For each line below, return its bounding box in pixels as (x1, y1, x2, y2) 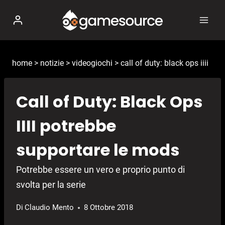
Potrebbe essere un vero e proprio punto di (16, 164, 185, 175)
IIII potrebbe (16, 115, 116, 138)
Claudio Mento (25, 203, 74, 212)
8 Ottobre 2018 (84, 203, 134, 212)
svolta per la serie (16, 179, 86, 190)
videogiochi (72, 58, 113, 68)
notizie (40, 58, 64, 68)
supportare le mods (16, 139, 179, 162)
